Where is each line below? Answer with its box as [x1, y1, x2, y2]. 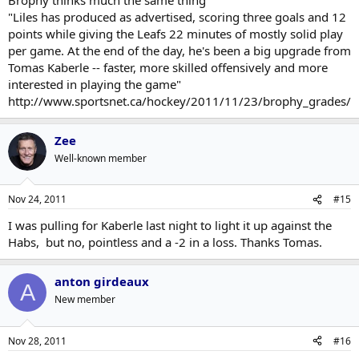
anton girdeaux [54, 273, 149, 290]
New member [54, 292, 115, 307]
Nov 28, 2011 [8, 333, 67, 348]
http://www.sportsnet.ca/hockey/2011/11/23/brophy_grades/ [8, 92, 351, 109]
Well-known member [54, 151, 147, 165]
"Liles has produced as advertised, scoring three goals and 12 [8, 8, 346, 25]
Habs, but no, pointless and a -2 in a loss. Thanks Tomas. [8, 234, 322, 251]
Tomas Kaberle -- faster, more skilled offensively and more [8, 58, 328, 75]
